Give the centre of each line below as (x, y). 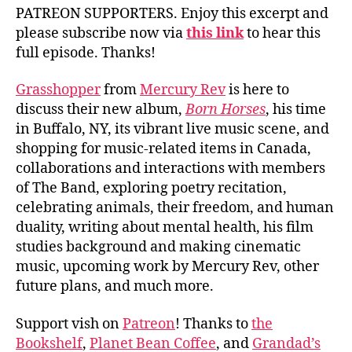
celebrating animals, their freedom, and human (175, 208)
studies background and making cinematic (158, 247)
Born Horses (225, 110)
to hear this (282, 33)
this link (215, 33)
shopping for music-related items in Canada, (163, 149)
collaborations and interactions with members (170, 169)
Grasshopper (58, 90)
